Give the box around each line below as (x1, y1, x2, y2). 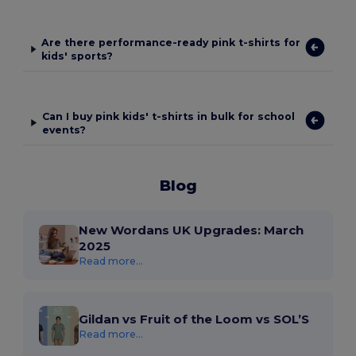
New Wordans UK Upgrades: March (79, 222, 304, 238)
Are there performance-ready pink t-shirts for (41, 37, 301, 48)
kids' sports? (41, 50, 114, 62)
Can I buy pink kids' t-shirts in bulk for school (41, 110, 295, 122)
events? (41, 123, 86, 136)
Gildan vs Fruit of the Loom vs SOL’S (79, 311, 310, 327)
